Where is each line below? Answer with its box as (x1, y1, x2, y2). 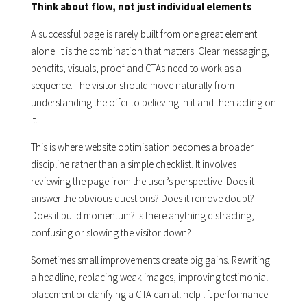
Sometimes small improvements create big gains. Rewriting (30, 254, 270, 267)
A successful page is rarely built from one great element (30, 27, 257, 41)
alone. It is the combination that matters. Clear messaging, (30, 45, 269, 58)
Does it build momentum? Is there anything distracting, (30, 209, 254, 223)
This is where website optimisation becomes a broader (30, 140, 254, 154)
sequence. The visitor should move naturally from (30, 79, 234, 93)
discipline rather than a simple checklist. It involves (30, 158, 236, 171)
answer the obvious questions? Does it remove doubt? (30, 192, 254, 206)
